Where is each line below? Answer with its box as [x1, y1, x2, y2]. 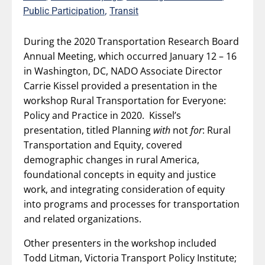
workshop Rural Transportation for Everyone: [24, 94, 226, 108]
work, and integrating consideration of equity [24, 183, 225, 196]
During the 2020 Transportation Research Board [24, 35, 239, 49]
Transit [109, 5, 138, 17]
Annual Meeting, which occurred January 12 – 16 [24, 50, 237, 63]
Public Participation [23, 5, 105, 17]
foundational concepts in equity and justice [24, 168, 216, 182]
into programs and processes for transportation [24, 198, 240, 211]
